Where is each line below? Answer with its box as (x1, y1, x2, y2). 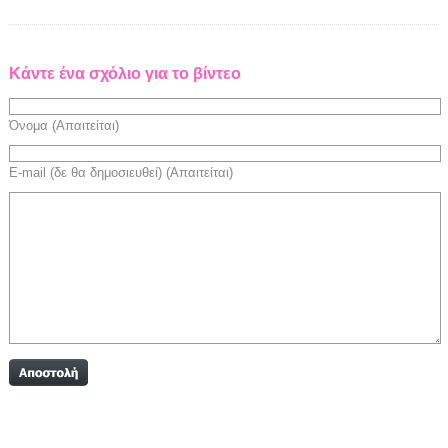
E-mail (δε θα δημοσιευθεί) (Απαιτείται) (8, 166, 233, 180)
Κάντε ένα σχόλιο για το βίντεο (8, 65, 241, 82)
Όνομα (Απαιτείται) (8, 119, 119, 133)
